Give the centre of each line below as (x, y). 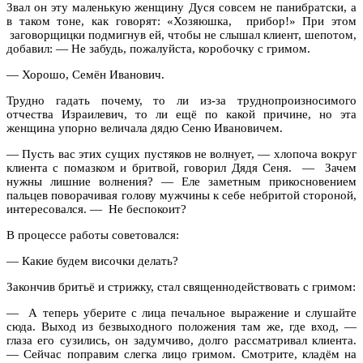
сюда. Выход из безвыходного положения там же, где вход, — (181, 326)
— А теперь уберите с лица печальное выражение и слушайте (181, 312)
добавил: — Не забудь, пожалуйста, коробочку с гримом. (158, 48)
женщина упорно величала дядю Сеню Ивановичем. (145, 128)
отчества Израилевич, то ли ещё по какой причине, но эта (181, 114)
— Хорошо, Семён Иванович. (85, 74)
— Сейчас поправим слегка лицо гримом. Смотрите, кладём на (181, 354)
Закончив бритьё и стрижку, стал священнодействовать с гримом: (181, 286)
